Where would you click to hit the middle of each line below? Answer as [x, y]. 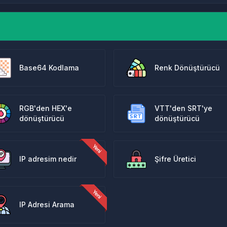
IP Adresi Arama [47, 204]
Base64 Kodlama [49, 68]
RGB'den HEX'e [46, 108]
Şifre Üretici [175, 159]
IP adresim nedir [48, 159]
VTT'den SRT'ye [183, 108]
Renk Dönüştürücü [187, 68]
